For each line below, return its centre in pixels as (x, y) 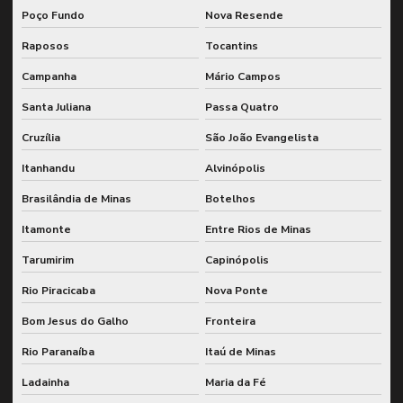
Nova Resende (244, 15)
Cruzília (41, 137)
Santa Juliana (56, 107)
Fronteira (230, 321)
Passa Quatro (242, 107)
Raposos (45, 45)
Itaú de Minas (240, 351)
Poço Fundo (53, 15)
